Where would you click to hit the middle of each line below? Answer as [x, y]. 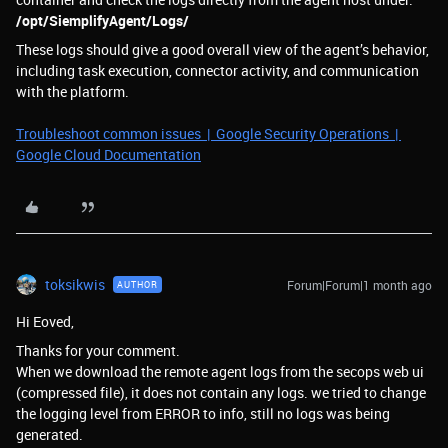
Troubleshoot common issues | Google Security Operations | [208, 133]
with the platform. [72, 91]
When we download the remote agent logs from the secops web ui [220, 371]
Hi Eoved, [46, 321]
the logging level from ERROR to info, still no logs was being [203, 413]
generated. [51, 434]
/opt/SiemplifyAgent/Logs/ [102, 20]
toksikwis [75, 284]
